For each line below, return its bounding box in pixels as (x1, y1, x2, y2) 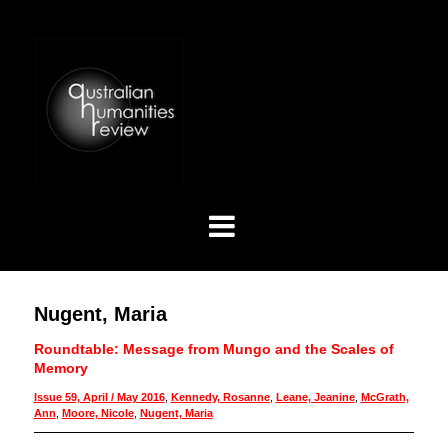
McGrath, (360, 391, 409, 404)
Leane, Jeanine (275, 391, 355, 404)
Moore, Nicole (61, 407, 134, 420)
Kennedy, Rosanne (170, 391, 270, 404)
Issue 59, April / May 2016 (33, 391, 165, 404)
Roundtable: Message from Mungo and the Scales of (33, 341, 394, 358)
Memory (33, 360, 88, 377)
